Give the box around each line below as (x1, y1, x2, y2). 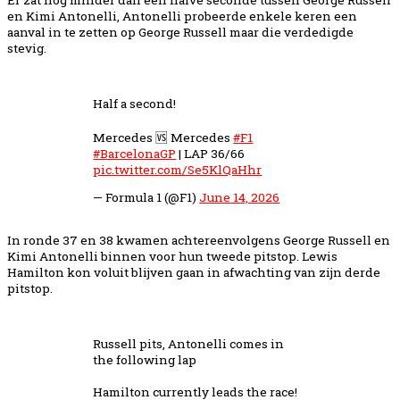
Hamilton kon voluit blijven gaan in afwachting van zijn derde (7, 264, 380, 281)
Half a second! (93, 95, 177, 112)
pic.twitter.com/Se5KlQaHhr (93, 161, 262, 178)
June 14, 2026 (199, 189, 280, 206)
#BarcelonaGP (93, 145, 177, 162)
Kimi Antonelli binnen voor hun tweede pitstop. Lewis (7, 248, 337, 265)
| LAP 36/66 (176, 145, 246, 162)
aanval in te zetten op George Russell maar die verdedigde (7, 23, 354, 40)
